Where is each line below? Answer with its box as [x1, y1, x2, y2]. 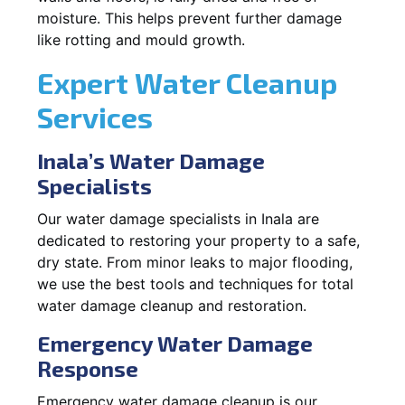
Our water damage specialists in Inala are [37, 209, 319, 228]
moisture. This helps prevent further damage [37, 8, 342, 27]
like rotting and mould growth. [37, 30, 245, 49]
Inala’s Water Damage [37, 146, 265, 174]
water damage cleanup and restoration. [37, 296, 306, 315]
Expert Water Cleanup [37, 64, 337, 99]
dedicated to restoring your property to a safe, [37, 231, 360, 250]
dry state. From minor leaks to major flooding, [37, 252, 353, 271]
